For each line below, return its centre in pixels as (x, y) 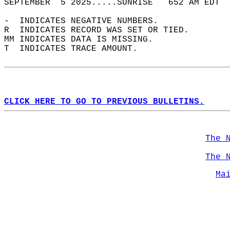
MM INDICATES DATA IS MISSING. (84, 40)
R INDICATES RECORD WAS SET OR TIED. (102, 30)
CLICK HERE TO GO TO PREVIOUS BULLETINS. (104, 102)
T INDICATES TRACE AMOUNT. (76, 49)
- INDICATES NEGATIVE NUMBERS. (86, 21)
